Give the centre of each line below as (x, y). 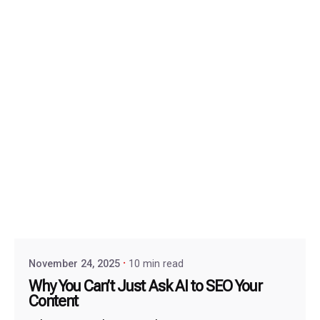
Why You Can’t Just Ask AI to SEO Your (146, 286)
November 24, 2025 (74, 264)
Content (54, 301)
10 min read (156, 264)
